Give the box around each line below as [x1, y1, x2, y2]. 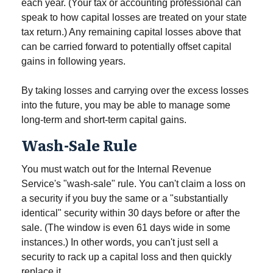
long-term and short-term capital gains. [21, 115, 186, 125]
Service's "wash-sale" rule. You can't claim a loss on [21, 179, 246, 189]
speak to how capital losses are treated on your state [21, 12, 247, 23]
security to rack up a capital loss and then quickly [21, 252, 232, 262]
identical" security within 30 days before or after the [21, 208, 240, 218]
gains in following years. [21, 56, 126, 66]
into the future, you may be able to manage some [21, 100, 230, 110]
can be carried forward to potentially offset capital [21, 41, 232, 52]
